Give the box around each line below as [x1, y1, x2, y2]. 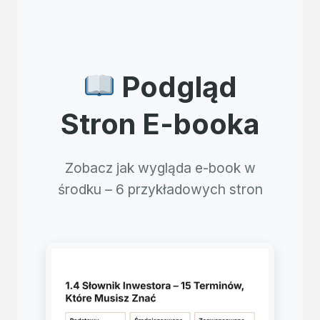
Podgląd [115, 69, 238, 104]
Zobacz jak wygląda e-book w [64, 159, 256, 176]
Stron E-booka [60, 106, 260, 141]
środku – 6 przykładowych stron [57, 181, 263, 198]
